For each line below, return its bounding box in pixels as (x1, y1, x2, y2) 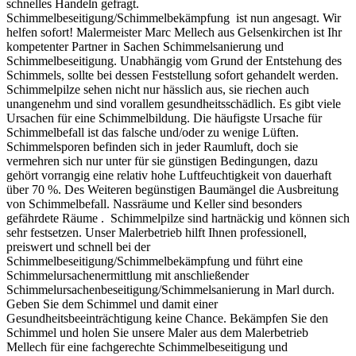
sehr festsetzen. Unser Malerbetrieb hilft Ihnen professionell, (6, 225, 307, 239)
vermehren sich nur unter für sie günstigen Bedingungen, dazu (6, 153, 318, 168)
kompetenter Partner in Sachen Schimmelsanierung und (6, 39, 284, 53)
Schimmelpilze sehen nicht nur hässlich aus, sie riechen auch (6, 82, 309, 96)
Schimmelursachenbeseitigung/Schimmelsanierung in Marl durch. (6, 282, 335, 296)
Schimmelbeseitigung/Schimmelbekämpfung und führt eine (6, 253, 303, 268)
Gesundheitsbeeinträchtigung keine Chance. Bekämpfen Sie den (6, 311, 328, 325)
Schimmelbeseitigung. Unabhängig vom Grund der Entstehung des (6, 53, 342, 68)
